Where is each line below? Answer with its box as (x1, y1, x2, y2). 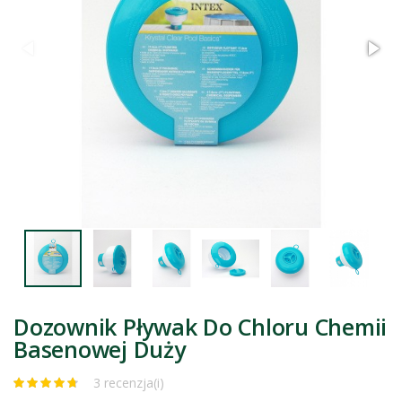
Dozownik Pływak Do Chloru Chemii (13, 310, 387, 342)
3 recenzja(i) (93, 373, 164, 391)
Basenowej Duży (13, 333, 186, 364)
